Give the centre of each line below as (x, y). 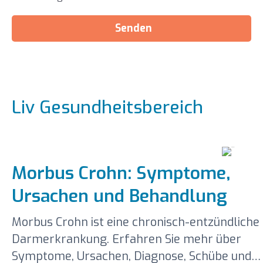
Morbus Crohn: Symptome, (121, 173)
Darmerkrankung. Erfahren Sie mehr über (126, 240)
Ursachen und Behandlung (119, 196)
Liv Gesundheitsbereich (107, 107)
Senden (134, 28)
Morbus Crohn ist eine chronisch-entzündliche (135, 222)
